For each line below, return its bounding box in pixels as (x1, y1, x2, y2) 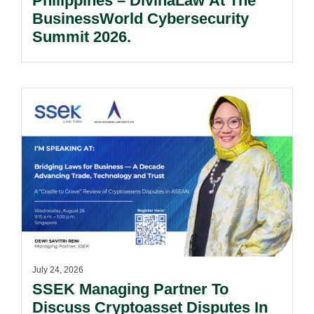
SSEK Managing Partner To (32, 280, 228, 298)
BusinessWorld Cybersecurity (32, 10, 249, 27)
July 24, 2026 (32, 265, 83, 275)
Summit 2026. (32, 28, 131, 46)
